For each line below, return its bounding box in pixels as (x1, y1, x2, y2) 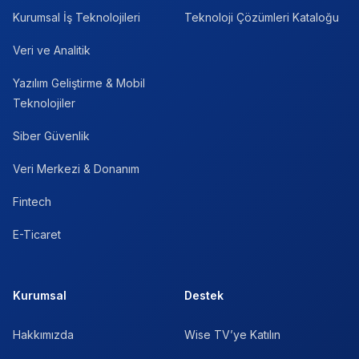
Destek (184, 288, 224, 302)
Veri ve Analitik (13, 42, 91, 57)
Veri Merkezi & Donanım (13, 161, 139, 175)
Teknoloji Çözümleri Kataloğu (184, 10, 339, 24)
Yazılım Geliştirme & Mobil (13, 75, 145, 90)
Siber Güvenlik (13, 128, 90, 143)
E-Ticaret (13, 227, 61, 241)
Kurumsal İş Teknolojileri (13, 10, 140, 24)
